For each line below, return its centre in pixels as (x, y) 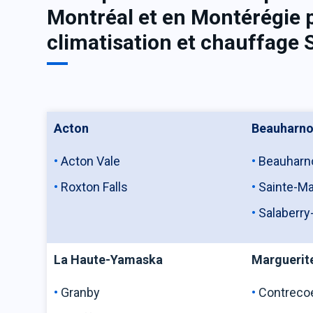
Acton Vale (98, 161)
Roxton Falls (96, 187)
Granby (90, 292)
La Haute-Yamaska (109, 260)
